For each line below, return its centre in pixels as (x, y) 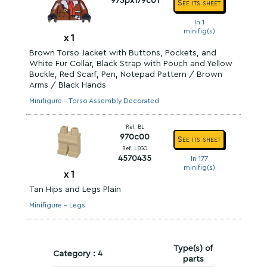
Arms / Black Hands (68, 85)
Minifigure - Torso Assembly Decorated (94, 101)
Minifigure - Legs (57, 205)
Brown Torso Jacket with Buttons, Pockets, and (123, 53)
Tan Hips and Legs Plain (75, 190)
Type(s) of (193, 249)
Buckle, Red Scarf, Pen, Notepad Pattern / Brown (126, 74)
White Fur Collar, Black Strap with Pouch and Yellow (131, 64)
